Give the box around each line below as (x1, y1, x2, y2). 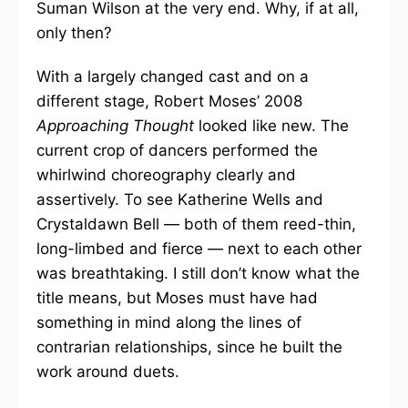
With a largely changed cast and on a (36, 67, 309, 86)
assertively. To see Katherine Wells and (36, 190, 323, 209)
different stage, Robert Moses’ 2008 (36, 92, 302, 110)
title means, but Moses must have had (36, 289, 318, 307)
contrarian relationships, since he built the (36, 338, 342, 356)
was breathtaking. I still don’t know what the (36, 264, 360, 282)
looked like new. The (194, 117, 349, 135)
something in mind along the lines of (36, 313, 301, 331)
